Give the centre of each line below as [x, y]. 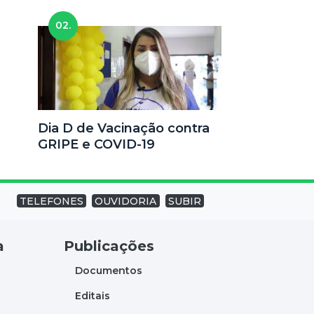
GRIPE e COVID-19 [96, 145]
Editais [92, 295]
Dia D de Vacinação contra [123, 129]
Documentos [108, 270]
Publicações [109, 246]
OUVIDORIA [126, 201]
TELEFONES [52, 201]
